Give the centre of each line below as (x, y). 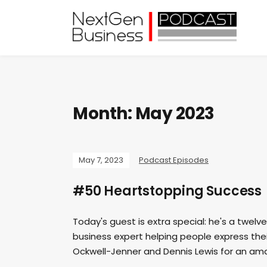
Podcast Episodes (174, 160)
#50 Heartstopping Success (167, 191)
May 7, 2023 (101, 160)
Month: (104, 114)
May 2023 (175, 114)
